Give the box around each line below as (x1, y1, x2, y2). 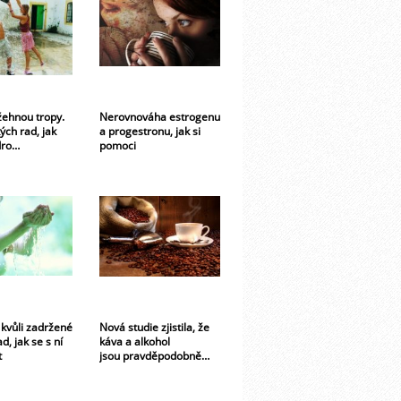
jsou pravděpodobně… (99, 347, 209, 363)
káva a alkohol (99, 333, 170, 348)
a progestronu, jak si (99, 123, 200, 138)
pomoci (99, 137, 136, 152)
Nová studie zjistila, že (99, 319, 209, 334)
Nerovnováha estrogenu (99, 108, 220, 124)
